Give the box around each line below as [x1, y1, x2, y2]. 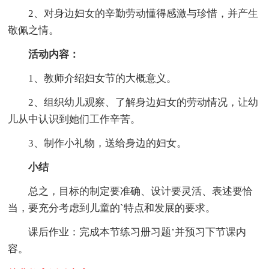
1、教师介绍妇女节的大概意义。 [28, 72, 177, 84]
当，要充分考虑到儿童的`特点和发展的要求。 [8, 202, 216, 214]
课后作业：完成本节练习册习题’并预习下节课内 [28, 226, 247, 238]
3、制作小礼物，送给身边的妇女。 [28, 137, 187, 149]
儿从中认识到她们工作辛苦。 [8, 113, 141, 125]
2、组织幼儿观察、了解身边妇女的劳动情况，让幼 [28, 96, 259, 108]
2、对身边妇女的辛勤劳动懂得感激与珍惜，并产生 [28, 7, 259, 19]
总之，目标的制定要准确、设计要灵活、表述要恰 [28, 185, 253, 197]
